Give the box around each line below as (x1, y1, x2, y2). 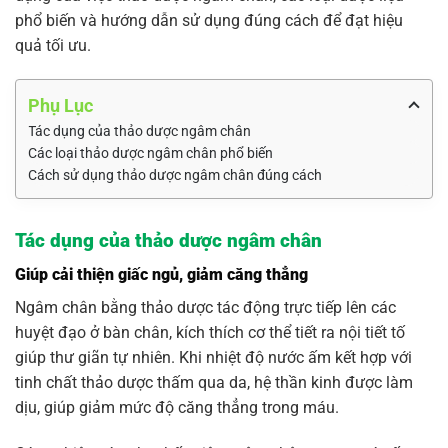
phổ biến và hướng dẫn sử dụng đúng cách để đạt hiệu (15, 10, 403, 30)
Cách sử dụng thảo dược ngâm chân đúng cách (28, 166, 322, 183)
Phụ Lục (28, 94, 93, 116)
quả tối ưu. (15, 35, 91, 55)
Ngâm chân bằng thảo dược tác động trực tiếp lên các (15, 298, 396, 318)
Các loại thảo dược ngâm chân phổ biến (28, 144, 273, 161)
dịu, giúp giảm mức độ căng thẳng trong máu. (15, 398, 339, 418)
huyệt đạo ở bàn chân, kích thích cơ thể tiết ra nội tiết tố (15, 323, 405, 343)
